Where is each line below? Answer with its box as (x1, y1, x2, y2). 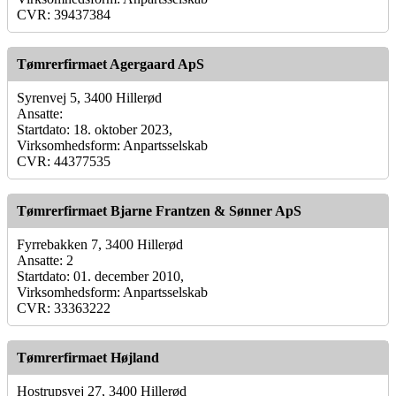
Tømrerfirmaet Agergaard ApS (17, 56, 204, 72)
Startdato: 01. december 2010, (17, 268, 184, 284)
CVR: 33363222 (17, 300, 110, 316)
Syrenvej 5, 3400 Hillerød (17, 89, 162, 105)
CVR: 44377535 (17, 153, 110, 169)
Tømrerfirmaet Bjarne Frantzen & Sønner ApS (17, 202, 301, 218)
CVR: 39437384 (17, 6, 110, 22)
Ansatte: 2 (17, 252, 73, 268)
